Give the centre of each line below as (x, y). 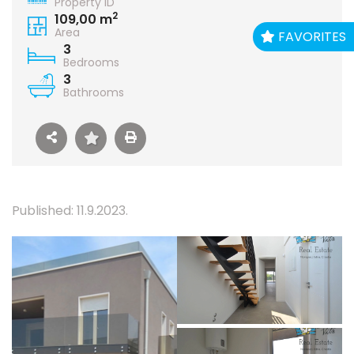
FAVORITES (311, 36)
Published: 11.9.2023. (70, 211)
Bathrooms (94, 92)
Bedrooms (91, 62)
